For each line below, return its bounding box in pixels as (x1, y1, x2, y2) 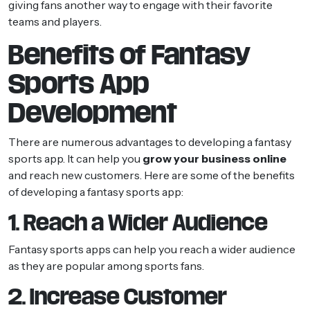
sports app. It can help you (8, 151, 143, 165)
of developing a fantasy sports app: (8, 184, 183, 199)
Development (8, 99, 177, 127)
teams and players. (8, 14, 102, 28)
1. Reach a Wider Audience (8, 211, 268, 234)
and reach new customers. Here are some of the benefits (8, 167, 295, 182)
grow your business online (143, 151, 286, 165)
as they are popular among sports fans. (8, 258, 204, 273)
